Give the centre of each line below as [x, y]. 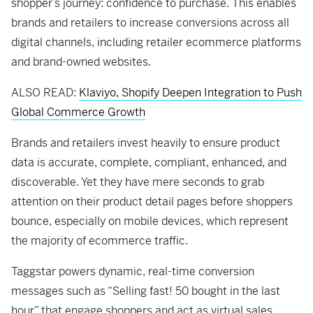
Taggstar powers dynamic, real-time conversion [133, 272]
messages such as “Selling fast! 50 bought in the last [146, 291]
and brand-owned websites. [81, 62]
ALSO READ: [45, 93]
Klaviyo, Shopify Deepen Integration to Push [190, 93]
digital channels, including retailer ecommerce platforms [156, 43]
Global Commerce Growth [78, 112]
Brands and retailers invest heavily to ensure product [146, 143]
